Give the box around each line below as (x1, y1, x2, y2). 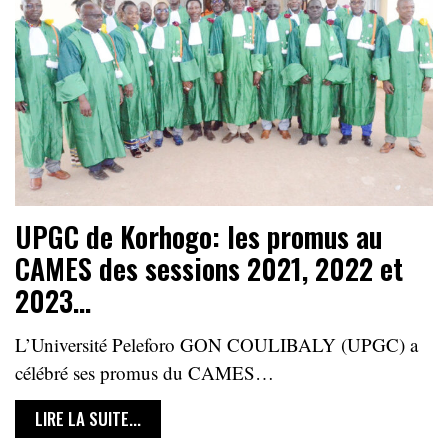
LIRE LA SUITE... (35, 405, 141, 431)
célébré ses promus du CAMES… (15, 359, 274, 385)
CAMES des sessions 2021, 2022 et (15, 247, 403, 289)
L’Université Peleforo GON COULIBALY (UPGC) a (15, 331, 418, 357)
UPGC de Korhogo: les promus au (15, 215, 382, 257)
